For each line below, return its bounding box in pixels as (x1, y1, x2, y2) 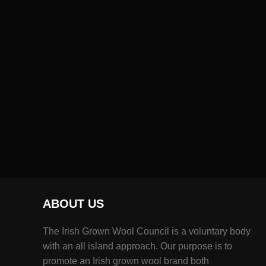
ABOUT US (43, 197, 104, 211)
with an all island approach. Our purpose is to (43, 241, 232, 252)
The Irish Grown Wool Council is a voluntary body (43, 226, 251, 237)
